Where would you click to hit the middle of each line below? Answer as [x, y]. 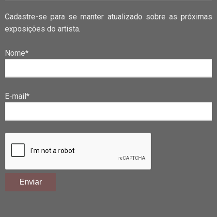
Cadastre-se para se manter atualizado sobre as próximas [108, 16]
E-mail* [17, 96]
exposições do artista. [43, 29]
